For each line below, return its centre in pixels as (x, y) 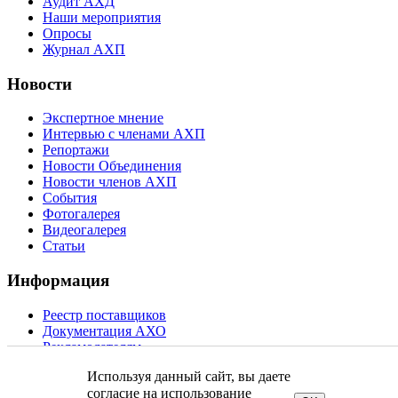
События (70, 198)
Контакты (72, 362)
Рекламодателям (92, 346)
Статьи (64, 246)
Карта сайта (79, 378)
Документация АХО (104, 330)
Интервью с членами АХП (124, 134)
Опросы (67, 33)
